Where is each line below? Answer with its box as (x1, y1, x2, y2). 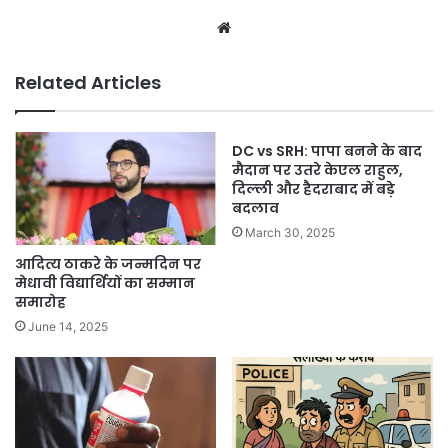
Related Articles (15, 69, 161, 95)
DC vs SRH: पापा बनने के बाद (232, 140, 422, 161)
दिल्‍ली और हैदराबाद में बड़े (232, 178, 395, 199)
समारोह (15, 292, 66, 313)
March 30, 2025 (245, 224, 335, 240)
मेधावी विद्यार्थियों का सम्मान (15, 273, 195, 294)
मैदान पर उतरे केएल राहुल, (232, 159, 403, 180)
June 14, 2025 (28, 319, 108, 335)
